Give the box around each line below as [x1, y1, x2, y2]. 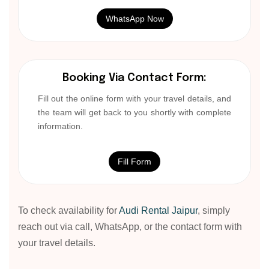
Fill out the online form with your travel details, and [38, 93, 231, 103]
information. [38, 121, 83, 131]
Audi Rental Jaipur [119, 205, 198, 216]
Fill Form [118, 156, 151, 166]
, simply [198, 205, 230, 216]
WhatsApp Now [105, 13, 164, 23]
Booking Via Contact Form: [62, 72, 207, 83]
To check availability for [18, 205, 119, 216]
